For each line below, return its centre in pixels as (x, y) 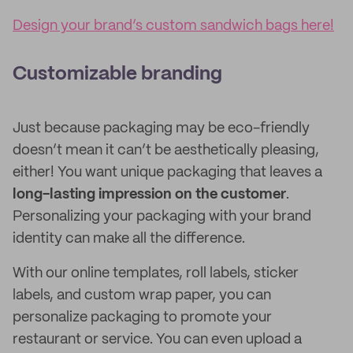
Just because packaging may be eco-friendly (161, 128)
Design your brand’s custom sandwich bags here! (173, 26)
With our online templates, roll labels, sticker (156, 273)
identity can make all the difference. (129, 239)
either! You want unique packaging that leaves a (167, 173)
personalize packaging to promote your (142, 318)
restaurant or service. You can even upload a (157, 340)
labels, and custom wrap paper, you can (142, 295)
